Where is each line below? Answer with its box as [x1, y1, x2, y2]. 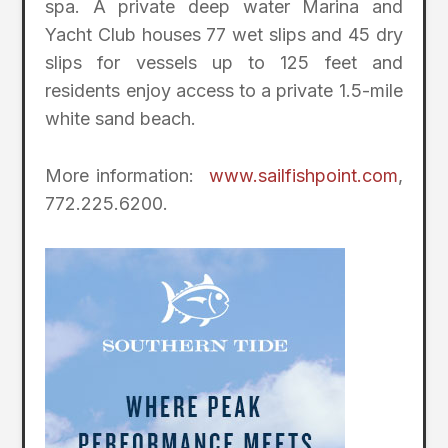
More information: [45, 165, 209, 187]
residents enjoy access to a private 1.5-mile [45, 80, 403, 102]
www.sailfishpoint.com [208, 165, 398, 187]
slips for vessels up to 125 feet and [45, 52, 403, 74]
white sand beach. [45, 108, 197, 130]
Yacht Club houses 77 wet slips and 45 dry [45, 24, 403, 46]
